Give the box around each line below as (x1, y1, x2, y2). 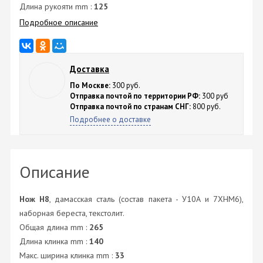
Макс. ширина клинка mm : (19, 250, 115, 261)
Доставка (70, 63, 109, 75)
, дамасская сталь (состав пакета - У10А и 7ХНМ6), (49, 194, 244, 205)
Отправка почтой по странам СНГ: (70, 102, 191, 112)
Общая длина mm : (19, 222, 89, 233)
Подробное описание (19, 16, 98, 28)
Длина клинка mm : (19, 236, 89, 247)
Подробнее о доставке (70, 114, 151, 125)
